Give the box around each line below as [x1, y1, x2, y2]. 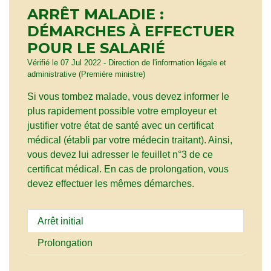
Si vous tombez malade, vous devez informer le [27, 91, 229, 102]
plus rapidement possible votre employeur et [27, 106, 217, 117]
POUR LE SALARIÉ [27, 39, 165, 57]
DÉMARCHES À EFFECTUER [27, 22, 235, 41]
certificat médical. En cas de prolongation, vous [27, 164, 229, 175]
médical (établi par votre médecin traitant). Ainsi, [27, 135, 232, 146]
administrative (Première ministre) [27, 70, 145, 79]
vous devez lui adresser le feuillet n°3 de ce [27, 149, 213, 160]
